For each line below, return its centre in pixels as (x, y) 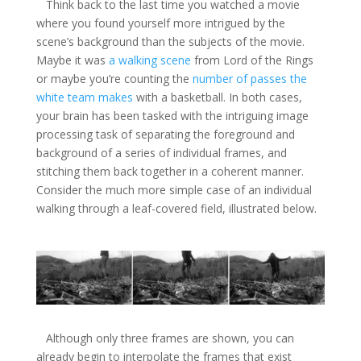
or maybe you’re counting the (114, 79)
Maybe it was (72, 60)
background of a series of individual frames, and (161, 153)
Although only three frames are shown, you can (165, 338)
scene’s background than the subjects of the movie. (170, 42)
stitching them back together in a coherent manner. (170, 172)
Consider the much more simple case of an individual (174, 190)
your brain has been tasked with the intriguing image (172, 116)
